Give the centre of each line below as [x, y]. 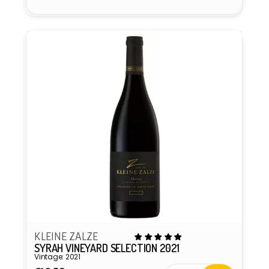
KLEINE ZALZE [66, 236]
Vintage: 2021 [57, 257]
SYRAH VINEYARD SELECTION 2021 [107, 248]
